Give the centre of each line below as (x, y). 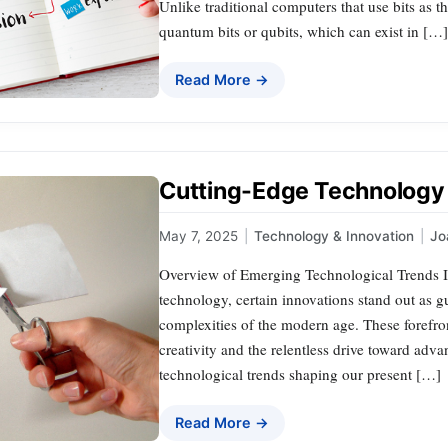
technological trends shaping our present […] (300, 373)
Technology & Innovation (334, 235)
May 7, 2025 (198, 235)
